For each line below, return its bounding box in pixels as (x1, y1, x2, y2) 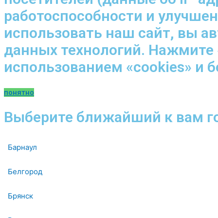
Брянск (8, 191, 33, 201)
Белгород (8, 167, 42, 177)
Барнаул (8, 143, 37, 152)
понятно (4, 88, 34, 97)
